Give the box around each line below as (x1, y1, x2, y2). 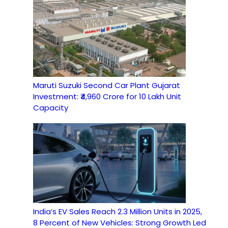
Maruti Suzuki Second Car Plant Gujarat (33, 80, 180, 91)
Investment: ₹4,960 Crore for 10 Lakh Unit (33, 91, 181, 102)
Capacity (33, 102, 68, 113)
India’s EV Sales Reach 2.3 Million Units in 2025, (33, 206, 202, 217)
